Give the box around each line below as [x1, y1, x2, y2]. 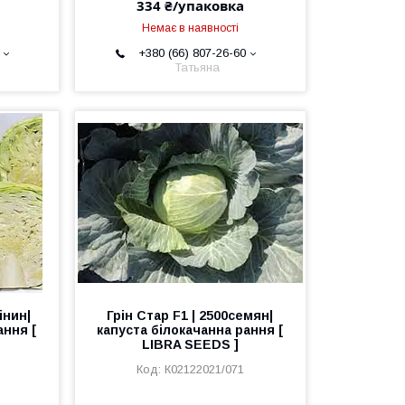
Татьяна [174, 61, 220, 74]
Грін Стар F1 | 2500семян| [107, 308, 274, 323]
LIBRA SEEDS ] [141, 337, 239, 352]
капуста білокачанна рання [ [97, 323, 284, 337]
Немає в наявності [141, 22, 239, 34]
